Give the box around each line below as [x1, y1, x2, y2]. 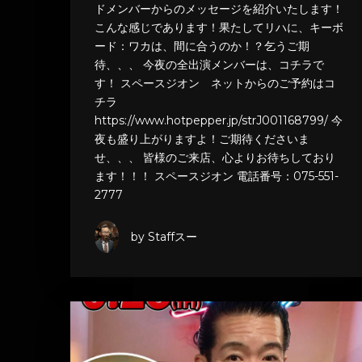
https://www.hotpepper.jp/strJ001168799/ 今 [95, 113, 343, 128]
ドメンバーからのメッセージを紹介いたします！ [95, 2, 343, 17]
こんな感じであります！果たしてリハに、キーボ [95, 20, 343, 36]
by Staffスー [131, 229, 197, 244]
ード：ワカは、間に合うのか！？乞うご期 [95, 39, 309, 54]
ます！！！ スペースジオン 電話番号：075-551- [95, 169, 339, 184]
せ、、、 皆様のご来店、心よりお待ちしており [95, 150, 335, 166]
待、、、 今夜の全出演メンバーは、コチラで [95, 57, 324, 73]
